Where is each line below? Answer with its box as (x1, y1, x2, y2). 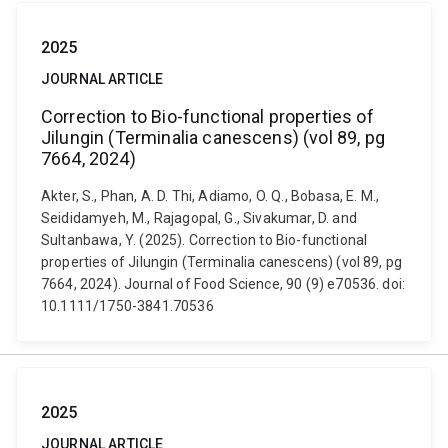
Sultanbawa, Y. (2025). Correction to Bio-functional (41, 232, 368, 248)
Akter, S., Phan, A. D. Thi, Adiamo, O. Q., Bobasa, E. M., (41, 188, 380, 204)
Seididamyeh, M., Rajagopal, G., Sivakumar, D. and (41, 210, 357, 226)
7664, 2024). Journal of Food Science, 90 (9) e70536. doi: (41, 276, 406, 292)
